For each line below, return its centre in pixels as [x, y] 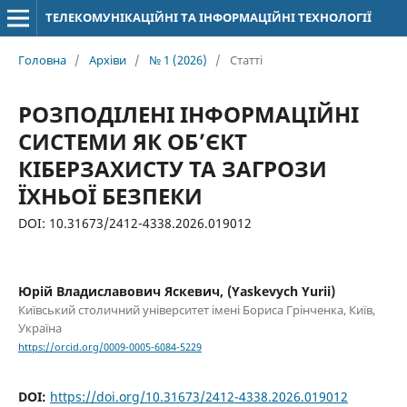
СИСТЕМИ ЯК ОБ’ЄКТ [132, 141]
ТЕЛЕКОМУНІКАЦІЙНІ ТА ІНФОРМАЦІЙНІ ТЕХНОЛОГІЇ [208, 17]
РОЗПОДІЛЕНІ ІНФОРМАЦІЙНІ [188, 114]
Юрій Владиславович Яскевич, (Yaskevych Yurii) [176, 291]
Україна [40, 328]
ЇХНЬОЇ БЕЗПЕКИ [110, 195]
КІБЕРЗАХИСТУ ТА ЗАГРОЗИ [172, 168]
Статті [246, 60]
